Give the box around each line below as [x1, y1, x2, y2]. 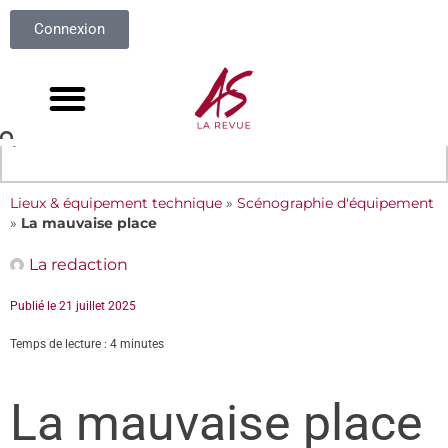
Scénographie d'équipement [237, 195, 434, 211]
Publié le [10, 299, 59, 313]
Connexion [34, 20, 105, 38]
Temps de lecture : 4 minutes [10, 337, 164, 351]
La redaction [29, 255, 128, 274]
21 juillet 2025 [59, 299, 136, 313]
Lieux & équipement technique [10, 195, 222, 211]
